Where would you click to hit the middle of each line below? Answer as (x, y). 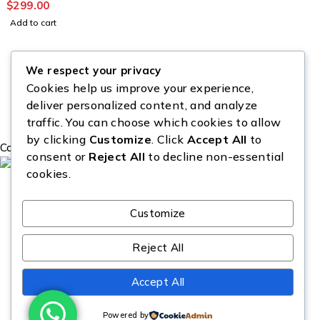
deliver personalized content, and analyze (142, 105)
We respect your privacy (94, 70)
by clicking (58, 139)
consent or (58, 156)
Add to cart (33, 22)
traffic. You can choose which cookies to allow (154, 122)
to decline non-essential (214, 156)
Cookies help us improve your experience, (140, 88)
